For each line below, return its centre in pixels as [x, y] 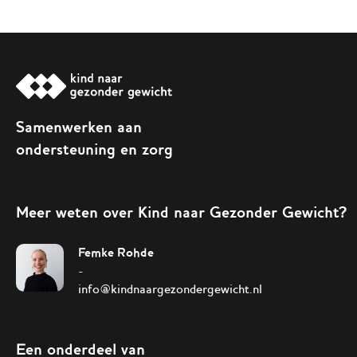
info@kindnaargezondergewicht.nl [170, 288]
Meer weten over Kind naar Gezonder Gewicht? [181, 212]
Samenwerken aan [79, 127]
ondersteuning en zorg [94, 149]
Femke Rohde [116, 252]
